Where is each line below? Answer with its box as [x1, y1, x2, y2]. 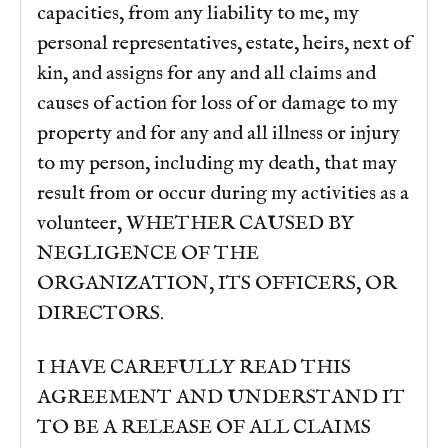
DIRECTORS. [37, 301, 164, 327]
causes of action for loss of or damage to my [37, 91, 398, 117]
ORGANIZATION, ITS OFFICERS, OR [37, 271, 397, 297]
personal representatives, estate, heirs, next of [37, 31, 411, 57]
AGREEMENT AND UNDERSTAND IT [37, 385, 405, 411]
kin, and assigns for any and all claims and [37, 61, 376, 87]
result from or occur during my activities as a [37, 181, 409, 207]
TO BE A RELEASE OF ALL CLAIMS [37, 415, 371, 441]
